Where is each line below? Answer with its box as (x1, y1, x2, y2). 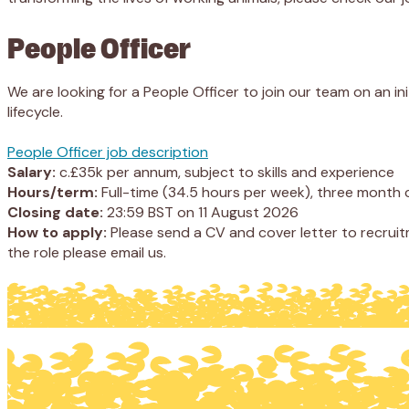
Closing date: (7, 203, 107, 223)
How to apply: (7, 223, 107, 243)
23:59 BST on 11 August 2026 (107, 203, 299, 223)
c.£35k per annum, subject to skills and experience (56, 163, 394, 183)
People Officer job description (7, 142, 208, 163)
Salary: (7, 163, 56, 183)
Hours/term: (7, 183, 98, 203)
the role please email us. (7, 243, 166, 263)
